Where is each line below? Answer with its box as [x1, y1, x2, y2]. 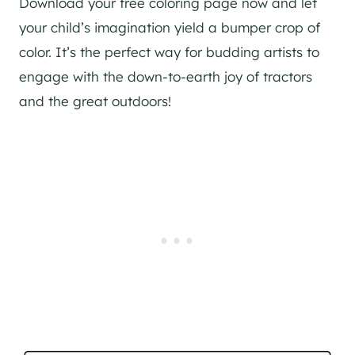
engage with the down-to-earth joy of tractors [19, 68, 312, 86]
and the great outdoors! [19, 93, 171, 110]
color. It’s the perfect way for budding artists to [19, 44, 319, 61]
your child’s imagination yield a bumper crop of [19, 19, 320, 36]
